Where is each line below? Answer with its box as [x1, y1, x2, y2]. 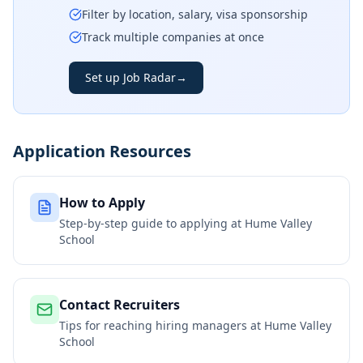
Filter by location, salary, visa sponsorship [82, 6, 308, 22]
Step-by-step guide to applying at [59, 216, 245, 231]
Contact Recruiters [59, 296, 180, 314]
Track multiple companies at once [82, 29, 264, 45]
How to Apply [59, 194, 145, 211]
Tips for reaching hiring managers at [59, 318, 264, 333]
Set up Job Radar [85, 70, 176, 85]
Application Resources [13, 140, 191, 162]
